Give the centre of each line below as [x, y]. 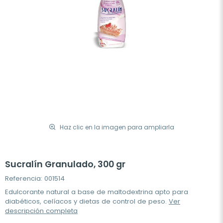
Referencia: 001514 [35, 178]
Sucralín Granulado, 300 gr [65, 164]
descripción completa [41, 211]
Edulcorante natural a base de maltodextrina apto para [97, 192]
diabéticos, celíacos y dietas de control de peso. [87, 201]
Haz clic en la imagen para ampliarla [117, 127]
